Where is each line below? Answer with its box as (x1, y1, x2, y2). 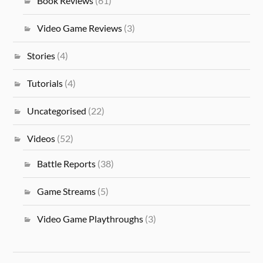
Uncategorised (27, 105, 87, 117)
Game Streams (36, 186, 96, 197)
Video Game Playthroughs (36, 213, 143, 225)
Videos (27, 133, 56, 144)
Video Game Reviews (36, 22, 122, 34)
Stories (27, 50, 56, 62)
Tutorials (27, 77, 63, 89)
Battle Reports (36, 158, 96, 170)
